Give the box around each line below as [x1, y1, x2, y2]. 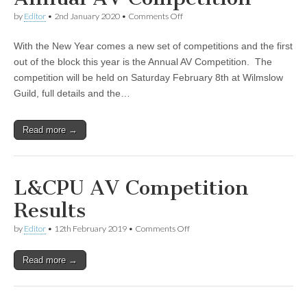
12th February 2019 [54, 223, 127, 234]
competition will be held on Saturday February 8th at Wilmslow [14, 71, 283, 83]
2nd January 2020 [54, 10, 120, 21]
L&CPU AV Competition [14, 175, 249, 200]
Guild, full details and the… [14, 87, 130, 99]
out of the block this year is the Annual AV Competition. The [14, 56, 272, 67]
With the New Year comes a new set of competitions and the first [14, 40, 293, 51]
